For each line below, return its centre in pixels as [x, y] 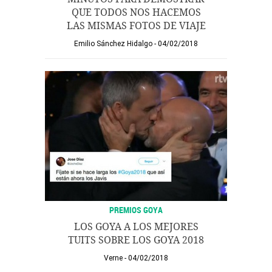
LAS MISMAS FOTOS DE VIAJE [136, 26]
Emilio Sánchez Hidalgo [113, 44]
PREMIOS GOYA [136, 210]
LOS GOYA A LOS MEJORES [136, 227]
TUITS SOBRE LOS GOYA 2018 [136, 240]
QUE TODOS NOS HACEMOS [136, 12]
